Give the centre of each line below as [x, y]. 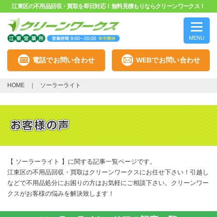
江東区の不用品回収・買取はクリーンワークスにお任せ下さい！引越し [108, 172]
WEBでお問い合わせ [168, 60]
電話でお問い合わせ [63, 60]
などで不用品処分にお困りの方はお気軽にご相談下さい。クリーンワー [108, 183]
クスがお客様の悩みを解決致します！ [61, 193]
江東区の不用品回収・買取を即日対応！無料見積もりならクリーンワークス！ [108, 6]
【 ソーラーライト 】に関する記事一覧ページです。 [82, 161]
